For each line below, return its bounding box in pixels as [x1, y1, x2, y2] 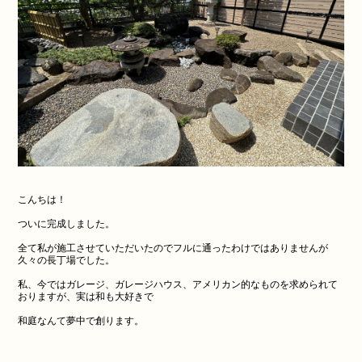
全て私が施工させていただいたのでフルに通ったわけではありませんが [17, 242, 328, 254]
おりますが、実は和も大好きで [17, 290, 154, 302]
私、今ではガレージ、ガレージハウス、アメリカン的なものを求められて [17, 278, 338, 290]
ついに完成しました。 [17, 217, 115, 229]
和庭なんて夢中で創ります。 [17, 314, 144, 326]
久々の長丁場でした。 [17, 254, 115, 266]
